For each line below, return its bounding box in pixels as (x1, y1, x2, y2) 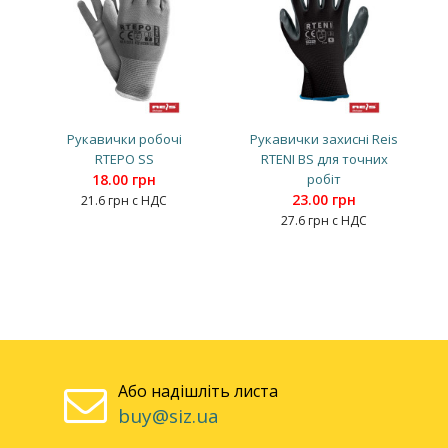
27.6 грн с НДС (281, 211, 367, 229)
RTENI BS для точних (260, 149, 388, 168)
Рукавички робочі (66, 129, 182, 148)
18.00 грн (92, 169, 156, 189)
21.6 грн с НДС (81, 191, 167, 209)
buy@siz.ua (118, 402, 219, 429)
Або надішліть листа (118, 379, 278, 402)
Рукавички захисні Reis (250, 129, 398, 148)
